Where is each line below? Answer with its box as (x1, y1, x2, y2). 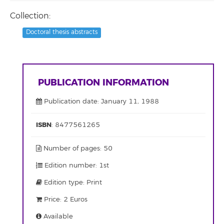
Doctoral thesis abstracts (26, 28, 98, 36)
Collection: (10, 11, 50, 21)
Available (41, 212, 73, 220)
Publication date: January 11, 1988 (42, 97, 159, 105)
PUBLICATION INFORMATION (38, 76, 169, 88)
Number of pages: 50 (41, 144, 112, 152)
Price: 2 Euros (42, 195, 87, 203)
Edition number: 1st (42, 161, 109, 169)
